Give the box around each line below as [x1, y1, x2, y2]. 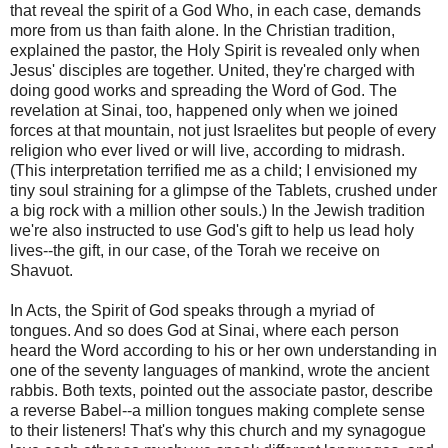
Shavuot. [10, 261, 73, 279]
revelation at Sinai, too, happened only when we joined [10, 101, 398, 119]
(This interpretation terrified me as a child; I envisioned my [10, 161, 417, 179]
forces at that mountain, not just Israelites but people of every [10, 121, 436, 139]
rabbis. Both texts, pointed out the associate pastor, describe [10, 381, 433, 399]
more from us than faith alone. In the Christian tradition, [10, 21, 395, 39]
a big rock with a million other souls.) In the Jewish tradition [10, 201, 425, 219]
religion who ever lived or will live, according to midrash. [10, 141, 405, 159]
